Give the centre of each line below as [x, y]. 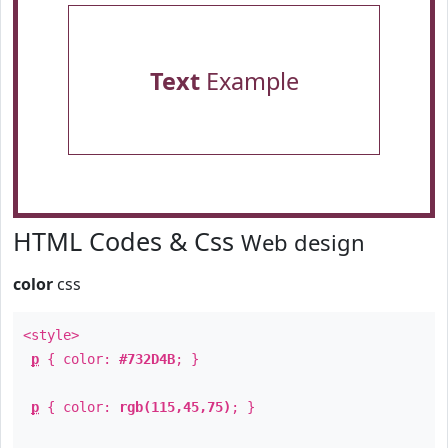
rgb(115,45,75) [175, 407]
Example [249, 81]
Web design [303, 242]
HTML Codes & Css [127, 241]
